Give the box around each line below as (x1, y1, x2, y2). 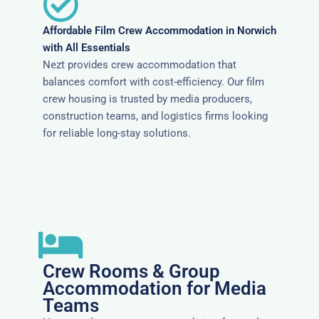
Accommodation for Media (43, 278, 266, 300)
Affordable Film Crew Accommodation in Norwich (43, 24, 276, 38)
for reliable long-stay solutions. (43, 127, 191, 140)
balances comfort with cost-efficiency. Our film (43, 75, 264, 89)
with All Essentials (43, 41, 130, 55)
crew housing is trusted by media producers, (43, 93, 252, 106)
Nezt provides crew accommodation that (43, 58, 236, 72)
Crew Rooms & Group (43, 261, 220, 283)
